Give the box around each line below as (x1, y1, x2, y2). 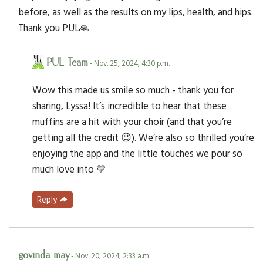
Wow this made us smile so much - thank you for (32, 82, 234, 97)
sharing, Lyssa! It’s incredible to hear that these (32, 98, 227, 113)
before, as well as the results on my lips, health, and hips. (18, 4, 253, 19)
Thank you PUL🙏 (18, 20, 89, 35)
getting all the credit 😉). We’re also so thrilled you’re (32, 130, 254, 145)
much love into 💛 (32, 161, 106, 177)
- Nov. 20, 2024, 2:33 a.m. (69, 249, 150, 261)
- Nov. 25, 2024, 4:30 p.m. (88, 58, 170, 69)
